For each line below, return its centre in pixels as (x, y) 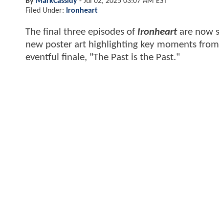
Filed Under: (46, 11)
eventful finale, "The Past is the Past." (103, 57)
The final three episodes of (81, 32)
